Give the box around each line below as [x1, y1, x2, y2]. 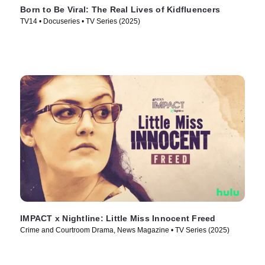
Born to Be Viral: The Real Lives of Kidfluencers [20, 5, 220, 15]
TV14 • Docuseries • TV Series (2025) [20, 17, 140, 26]
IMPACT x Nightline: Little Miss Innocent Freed [20, 214, 216, 224]
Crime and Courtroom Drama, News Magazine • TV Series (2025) [20, 226, 230, 235]
